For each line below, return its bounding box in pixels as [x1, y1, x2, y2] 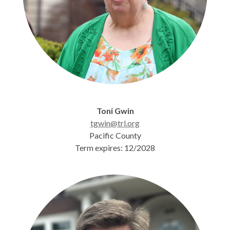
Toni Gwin [96, 106, 134, 116]
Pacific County [89, 130, 141, 140]
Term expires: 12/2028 [75, 143, 155, 152]
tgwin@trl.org [90, 118, 140, 128]
